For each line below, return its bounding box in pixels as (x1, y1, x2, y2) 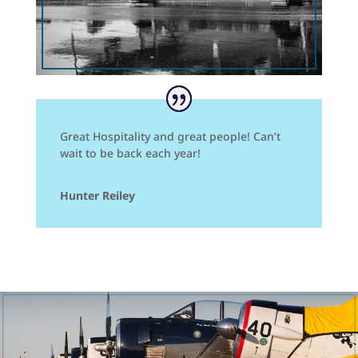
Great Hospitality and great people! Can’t (59, 129, 280, 145)
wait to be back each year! (59, 145, 201, 161)
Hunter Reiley (59, 188, 135, 204)
